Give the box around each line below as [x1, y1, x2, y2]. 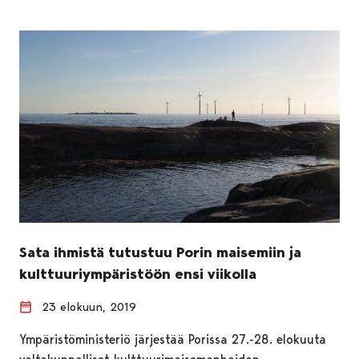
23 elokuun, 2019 [42, 299, 136, 314]
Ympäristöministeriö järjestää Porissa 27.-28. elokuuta [19, 331, 326, 347]
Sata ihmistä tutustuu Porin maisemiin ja [19, 243, 301, 261]
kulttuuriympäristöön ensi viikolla [19, 264, 256, 283]
